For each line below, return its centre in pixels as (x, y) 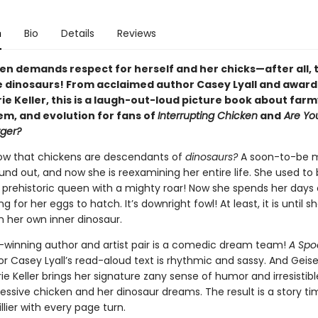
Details (77, 33)
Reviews (136, 33)
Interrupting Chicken (207, 116)
